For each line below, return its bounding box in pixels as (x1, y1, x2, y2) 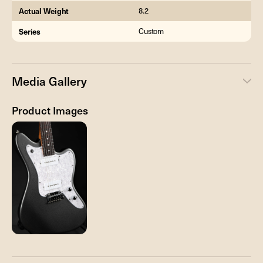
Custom (139, 26, 164, 37)
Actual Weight (19, 5, 69, 17)
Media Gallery (12, 72, 87, 89)
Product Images (12, 102, 88, 117)
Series (19, 26, 41, 38)
